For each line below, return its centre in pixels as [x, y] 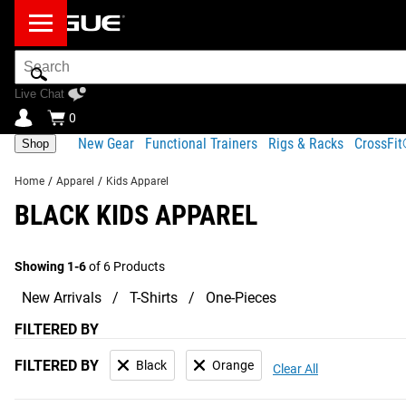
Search [36, 58]
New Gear [106, 143]
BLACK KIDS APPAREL [136, 215]
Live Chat [39, 94]
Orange [233, 365]
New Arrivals [62, 298]
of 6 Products [126, 266]
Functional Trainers [201, 143]
